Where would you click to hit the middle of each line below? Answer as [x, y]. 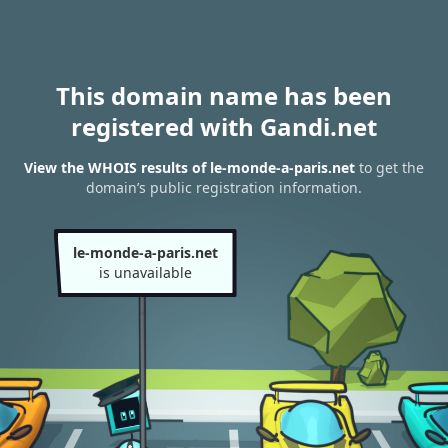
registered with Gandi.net [224, 126]
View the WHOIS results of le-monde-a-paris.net [189, 168]
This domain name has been [224, 95]
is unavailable [145, 272]
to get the [389, 168]
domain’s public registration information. [224, 188]
